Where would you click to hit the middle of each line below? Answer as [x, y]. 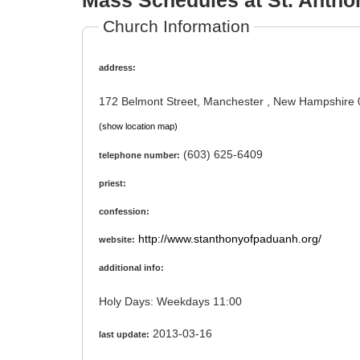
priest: [112, 184]
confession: [124, 212]
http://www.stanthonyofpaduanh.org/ [230, 239]
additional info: [131, 268]
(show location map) [138, 126]
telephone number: [139, 155]
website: [117, 240]
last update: [124, 335]
